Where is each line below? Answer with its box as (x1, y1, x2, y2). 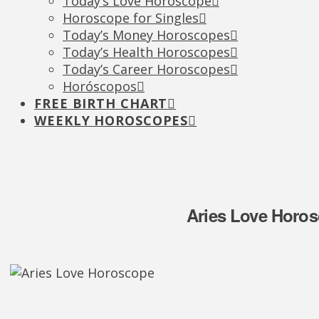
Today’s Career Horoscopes (63, 61, 230, 78)
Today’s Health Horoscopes (63, 43, 230, 61)
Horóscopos (63, 78, 137, 95)
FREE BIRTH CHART (34, 95, 168, 112)
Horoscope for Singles (63, 9, 199, 26)
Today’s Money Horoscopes (63, 26, 230, 43)
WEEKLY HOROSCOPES (34, 112, 189, 129)
